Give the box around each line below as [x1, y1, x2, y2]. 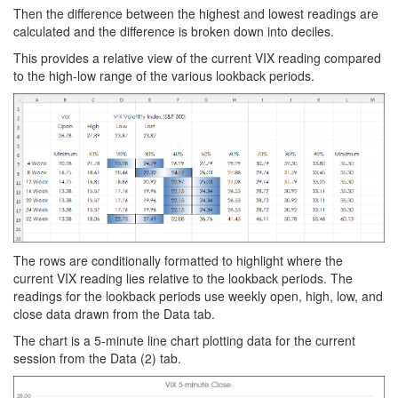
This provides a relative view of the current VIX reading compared [13, 48, 381, 67]
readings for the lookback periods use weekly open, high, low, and [13, 286, 383, 305]
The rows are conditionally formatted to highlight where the [13, 251, 343, 269]
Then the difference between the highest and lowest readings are [13, 4, 378, 22]
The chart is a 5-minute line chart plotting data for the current [13, 330, 355, 349]
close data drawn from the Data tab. [13, 304, 215, 322]
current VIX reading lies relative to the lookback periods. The [13, 268, 353, 287]
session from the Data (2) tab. [13, 348, 181, 367]
